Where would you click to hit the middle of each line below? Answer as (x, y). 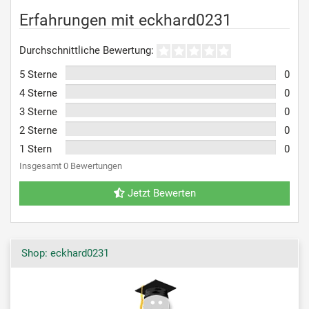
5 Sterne (38, 74)
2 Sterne (38, 130)
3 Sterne (38, 111)
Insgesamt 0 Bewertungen (71, 166)
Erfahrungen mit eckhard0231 (126, 20)
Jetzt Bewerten (160, 193)
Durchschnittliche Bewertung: (87, 50)
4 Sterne (38, 93)
